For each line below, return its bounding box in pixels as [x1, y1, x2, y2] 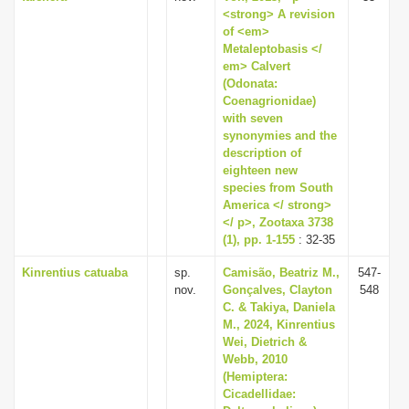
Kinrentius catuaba [22, 266, 128, 279]
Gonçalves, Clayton [223, 283, 332, 297]
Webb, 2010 [223, 352, 288, 366]
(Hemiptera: [223, 370, 288, 383]
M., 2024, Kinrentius [223, 318, 335, 331]
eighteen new [223, 163, 298, 177]
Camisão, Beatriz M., [223, 266, 340, 279]
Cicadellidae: [223, 387, 296, 401]
